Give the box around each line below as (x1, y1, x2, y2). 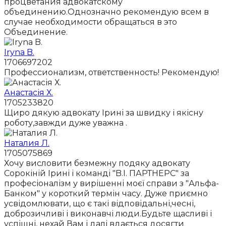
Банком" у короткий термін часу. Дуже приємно (4, 189, 208, 199)
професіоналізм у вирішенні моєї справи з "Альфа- (4, 179, 219, 189)
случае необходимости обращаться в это (4, 17, 177, 27)
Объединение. (4, 27, 68, 37)
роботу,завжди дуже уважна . (4, 118, 127, 128)
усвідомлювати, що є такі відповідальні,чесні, (4, 199, 195, 209)
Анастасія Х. (4, 88, 53, 98)
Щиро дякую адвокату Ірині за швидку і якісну (4, 108, 203, 118)
